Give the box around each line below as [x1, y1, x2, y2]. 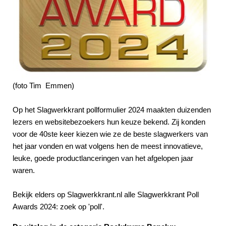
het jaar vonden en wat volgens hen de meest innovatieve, [13, 141, 203, 150]
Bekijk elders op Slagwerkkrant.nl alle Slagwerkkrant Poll [13, 190, 199, 199]
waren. [13, 165, 35, 175]
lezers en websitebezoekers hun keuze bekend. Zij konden [13, 117, 205, 126]
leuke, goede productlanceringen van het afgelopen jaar [13, 153, 193, 162]
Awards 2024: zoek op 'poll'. [13, 202, 104, 211]
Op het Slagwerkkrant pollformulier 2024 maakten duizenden [13, 105, 211, 114]
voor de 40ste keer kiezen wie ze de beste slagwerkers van [13, 129, 208, 138]
